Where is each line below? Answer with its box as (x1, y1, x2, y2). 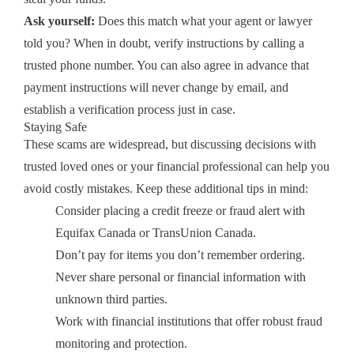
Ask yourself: (24, 13, 95, 28)
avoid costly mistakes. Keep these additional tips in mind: (24, 181, 308, 195)
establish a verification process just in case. (24, 102, 235, 116)
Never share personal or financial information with (55, 269, 306, 284)
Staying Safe (24, 119, 87, 134)
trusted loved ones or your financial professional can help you (24, 159, 330, 173)
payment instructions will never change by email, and (24, 80, 288, 94)
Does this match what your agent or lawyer (95, 13, 312, 28)
